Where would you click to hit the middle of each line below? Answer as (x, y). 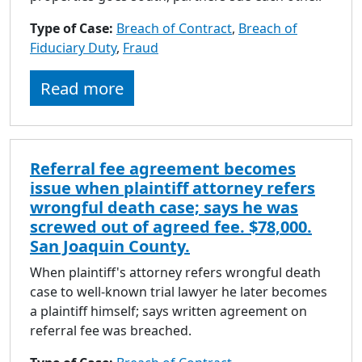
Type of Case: (73, 28)
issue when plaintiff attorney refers (173, 187)
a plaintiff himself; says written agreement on (168, 311)
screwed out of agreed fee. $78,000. (171, 226)
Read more (82, 88)
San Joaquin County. (110, 246)
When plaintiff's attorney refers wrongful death (175, 272)
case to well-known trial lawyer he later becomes (179, 291)
